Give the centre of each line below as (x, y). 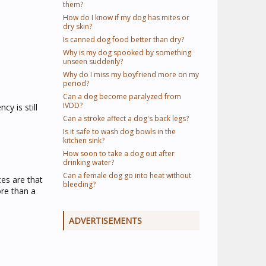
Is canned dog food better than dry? (123, 39)
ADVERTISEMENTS (105, 221)
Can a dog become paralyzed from (122, 96)
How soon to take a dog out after (119, 153)
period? (76, 83)
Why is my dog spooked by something (127, 53)
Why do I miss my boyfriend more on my (131, 75)
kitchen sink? (84, 140)
